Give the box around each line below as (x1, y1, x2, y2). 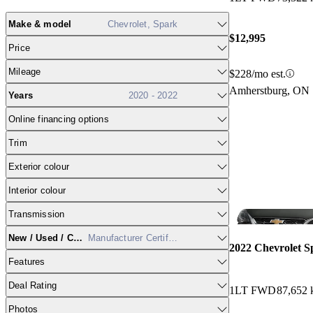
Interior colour (8, 184, 66, 196)
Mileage (8, 66, 41, 77)
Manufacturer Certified (88, 232, 181, 243)
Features (8, 256, 45, 267)
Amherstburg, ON (229, 84, 310, 96)
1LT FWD (229, 284, 276, 296)
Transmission (8, 208, 65, 219)
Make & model (8, 18, 72, 29)
